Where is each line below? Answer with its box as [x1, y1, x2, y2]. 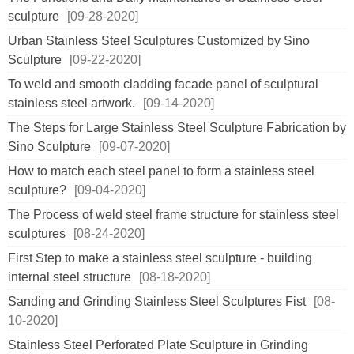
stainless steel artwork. [8, 96, 135, 110]
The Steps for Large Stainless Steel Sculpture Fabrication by [8, 121, 346, 134]
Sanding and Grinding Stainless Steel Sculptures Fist [8, 295, 306, 308]
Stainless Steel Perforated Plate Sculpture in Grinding [8, 338, 308, 352]
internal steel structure [8, 270, 131, 284]
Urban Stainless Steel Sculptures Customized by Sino [8, 34, 310, 47]
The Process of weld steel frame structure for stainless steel [8, 208, 339, 221]
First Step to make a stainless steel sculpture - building [8, 251, 312, 265]
